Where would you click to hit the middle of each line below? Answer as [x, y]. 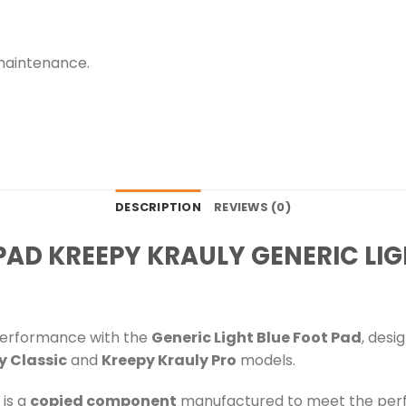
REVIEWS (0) [252, 208]
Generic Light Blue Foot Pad [256, 337]
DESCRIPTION [158, 208]
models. [266, 360]
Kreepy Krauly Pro [169, 360]
